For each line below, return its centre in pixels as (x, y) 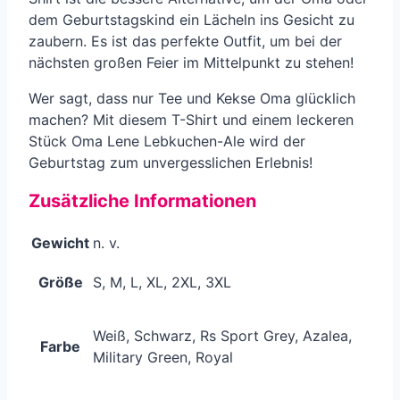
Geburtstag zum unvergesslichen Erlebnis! (171, 162)
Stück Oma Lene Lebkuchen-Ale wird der (167, 141)
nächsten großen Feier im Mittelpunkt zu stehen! (191, 62)
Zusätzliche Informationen (142, 201)
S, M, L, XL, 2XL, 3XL (162, 282)
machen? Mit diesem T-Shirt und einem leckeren (191, 119)
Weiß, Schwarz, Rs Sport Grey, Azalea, (222, 336)
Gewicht (60, 243)
